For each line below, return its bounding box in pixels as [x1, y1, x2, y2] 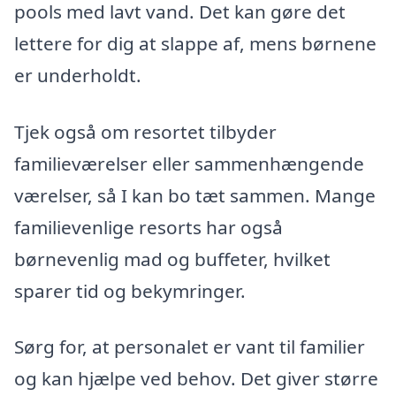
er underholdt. [14, 62, 141, 88]
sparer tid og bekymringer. [14, 278, 246, 303]
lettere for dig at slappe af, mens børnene [14, 30, 377, 56]
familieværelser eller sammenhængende [14, 150, 364, 176]
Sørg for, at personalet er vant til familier [14, 334, 365, 360]
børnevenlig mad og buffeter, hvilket [14, 246, 331, 271]
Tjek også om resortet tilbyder [14, 118, 277, 144]
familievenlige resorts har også [14, 214, 283, 240]
